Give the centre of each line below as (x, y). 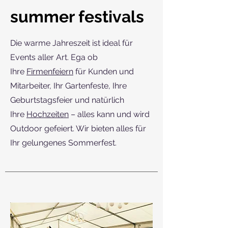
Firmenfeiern (50, 71)
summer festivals (77, 16)
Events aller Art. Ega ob (54, 57)
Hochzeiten (48, 114)
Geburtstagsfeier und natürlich (67, 100)
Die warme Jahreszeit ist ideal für (72, 43)
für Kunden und (104, 71)
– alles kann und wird (109, 114)
